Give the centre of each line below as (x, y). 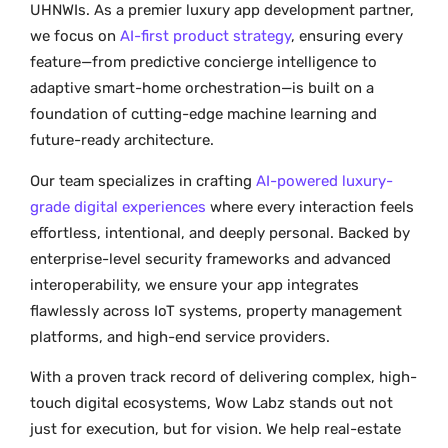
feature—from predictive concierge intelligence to (203, 62)
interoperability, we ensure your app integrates (194, 284)
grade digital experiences (118, 206)
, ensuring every (347, 36)
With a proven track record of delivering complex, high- (223, 377)
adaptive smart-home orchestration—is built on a (202, 88)
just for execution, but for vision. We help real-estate (215, 429)
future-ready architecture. (122, 140)
